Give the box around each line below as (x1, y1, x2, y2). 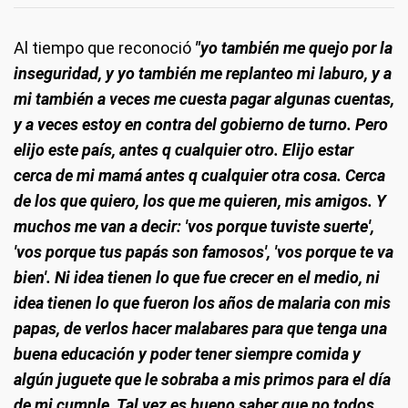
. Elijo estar (274, 140, 353, 160)
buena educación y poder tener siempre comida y (14, 344, 361, 364)
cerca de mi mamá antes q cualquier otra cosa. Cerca (14, 166, 385, 186)
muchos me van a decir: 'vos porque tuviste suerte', (14, 217, 374, 237)
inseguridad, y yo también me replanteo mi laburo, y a (14, 64, 392, 84)
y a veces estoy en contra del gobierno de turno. (14, 115, 355, 135)
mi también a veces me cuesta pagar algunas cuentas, (14, 89, 394, 109)
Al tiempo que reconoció (14, 38, 195, 58)
